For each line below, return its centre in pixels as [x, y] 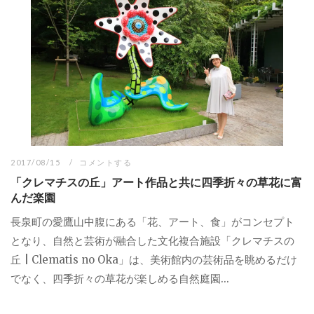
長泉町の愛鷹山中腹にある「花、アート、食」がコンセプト [152, 222]
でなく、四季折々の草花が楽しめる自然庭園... [120, 279]
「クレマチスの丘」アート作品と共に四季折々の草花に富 [156, 183]
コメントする [106, 163]
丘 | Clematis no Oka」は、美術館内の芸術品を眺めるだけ [154, 260]
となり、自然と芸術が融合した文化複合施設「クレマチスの [152, 241]
